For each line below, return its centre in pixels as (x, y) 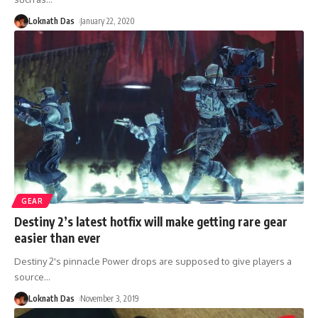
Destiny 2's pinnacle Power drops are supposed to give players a (153, 262)
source (29, 277)
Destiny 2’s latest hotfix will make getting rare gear (151, 222)
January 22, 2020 (108, 21)
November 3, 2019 (110, 299)
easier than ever (57, 238)
